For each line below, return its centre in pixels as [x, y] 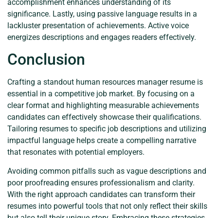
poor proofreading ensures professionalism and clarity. [101, 182]
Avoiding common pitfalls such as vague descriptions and [107, 171]
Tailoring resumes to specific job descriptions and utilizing [107, 129]
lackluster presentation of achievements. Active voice [98, 25]
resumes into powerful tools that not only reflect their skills [107, 206]
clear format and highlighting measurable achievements [103, 106]
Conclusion [46, 60]
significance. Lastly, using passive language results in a [102, 14]
